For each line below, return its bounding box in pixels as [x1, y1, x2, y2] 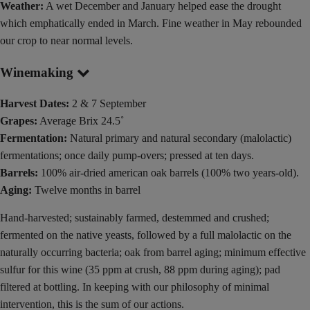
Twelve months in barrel [32, 184, 140, 197]
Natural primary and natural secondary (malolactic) [67, 132, 291, 145]
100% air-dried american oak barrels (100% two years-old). [38, 167, 299, 179]
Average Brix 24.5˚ [37, 115, 124, 127]
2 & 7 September [69, 98, 146, 110]
